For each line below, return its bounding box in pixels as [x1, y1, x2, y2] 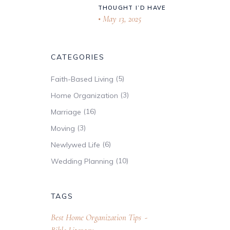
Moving [50, 123, 75, 133]
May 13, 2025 [100, 13, 141, 24]
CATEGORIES [50, 52, 105, 62]
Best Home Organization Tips [50, 212, 141, 223]
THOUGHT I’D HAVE [98, 4, 166, 11]
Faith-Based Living [50, 74, 113, 84]
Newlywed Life [50, 140, 100, 149]
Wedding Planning [50, 156, 113, 166]
